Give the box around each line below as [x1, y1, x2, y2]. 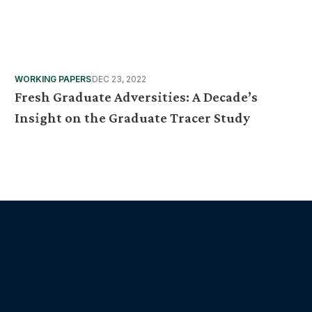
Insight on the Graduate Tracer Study [15, 110, 251, 125]
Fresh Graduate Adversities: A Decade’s [15, 89, 258, 104]
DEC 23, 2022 [92, 74, 147, 84]
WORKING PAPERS [15, 74, 92, 84]
